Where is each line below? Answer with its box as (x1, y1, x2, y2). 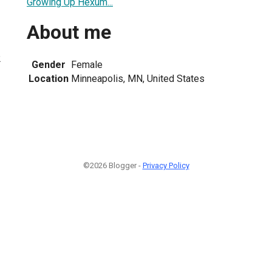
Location (29, 72, 69, 84)
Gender (32, 58, 66, 70)
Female (71, 58, 103, 70)
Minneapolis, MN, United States (71, 72, 205, 84)
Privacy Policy (142, 161, 189, 170)
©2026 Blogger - (83, 161, 143, 170)
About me (27, 21, 111, 44)
